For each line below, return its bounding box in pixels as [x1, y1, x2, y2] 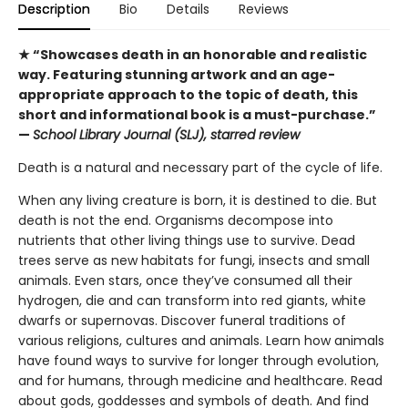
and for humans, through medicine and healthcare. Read [18, 372, 382, 390]
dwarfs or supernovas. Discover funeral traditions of [18, 311, 346, 330]
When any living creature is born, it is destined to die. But [18, 191, 377, 209]
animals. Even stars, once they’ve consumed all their [18, 271, 352, 290]
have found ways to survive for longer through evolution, [18, 352, 379, 370]
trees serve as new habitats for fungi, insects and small [18, 251, 370, 270]
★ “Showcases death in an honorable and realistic [18, 46, 367, 64]
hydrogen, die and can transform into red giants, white [18, 291, 366, 310]
